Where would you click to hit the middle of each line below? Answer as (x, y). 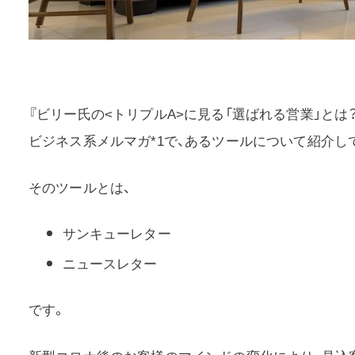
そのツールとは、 (80, 187)
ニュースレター (110, 263)
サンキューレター (116, 232)
